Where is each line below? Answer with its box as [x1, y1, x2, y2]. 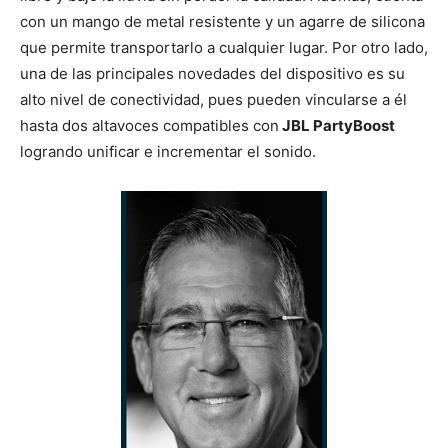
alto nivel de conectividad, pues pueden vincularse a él [20, 89, 407, 109]
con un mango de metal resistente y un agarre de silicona [20, 11, 425, 31]
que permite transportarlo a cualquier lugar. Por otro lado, [20, 37, 428, 57]
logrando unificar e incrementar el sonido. [20, 141, 316, 161]
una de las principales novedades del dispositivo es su [20, 63, 405, 83]
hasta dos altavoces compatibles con [20, 115, 279, 135]
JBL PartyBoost [279, 115, 395, 135]
